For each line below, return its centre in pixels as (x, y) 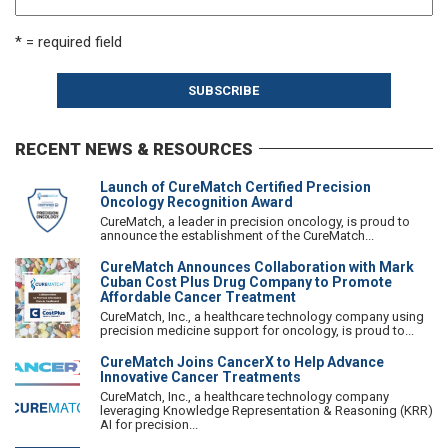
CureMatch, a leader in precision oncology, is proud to (255, 221)
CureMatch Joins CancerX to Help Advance (242, 361)
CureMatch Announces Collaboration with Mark (257, 266)
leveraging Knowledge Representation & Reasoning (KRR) (266, 410)
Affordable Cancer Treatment (198, 296)
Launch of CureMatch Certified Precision (235, 186)
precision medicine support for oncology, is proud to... (257, 330)
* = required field (68, 42)
